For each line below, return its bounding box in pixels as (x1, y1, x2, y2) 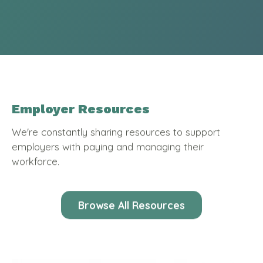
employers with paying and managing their (12, 140, 204, 153)
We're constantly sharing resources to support (12, 126, 220, 139)
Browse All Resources (77, 196, 186, 210)
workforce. (12, 155, 59, 168)
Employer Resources (12, 102, 150, 117)
